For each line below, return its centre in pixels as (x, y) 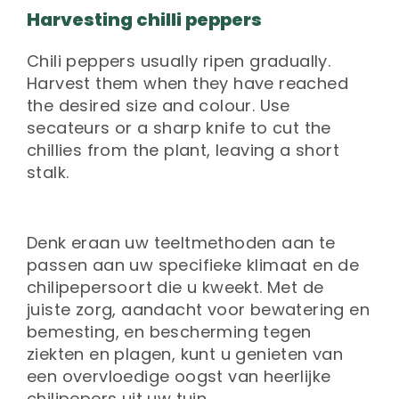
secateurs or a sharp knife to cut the (179, 128)
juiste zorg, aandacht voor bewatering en (198, 310)
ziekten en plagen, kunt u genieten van (185, 354)
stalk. (48, 173)
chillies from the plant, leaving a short (183, 151)
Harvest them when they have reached (187, 84)
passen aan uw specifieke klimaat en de (193, 265)
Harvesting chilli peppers (144, 20)
